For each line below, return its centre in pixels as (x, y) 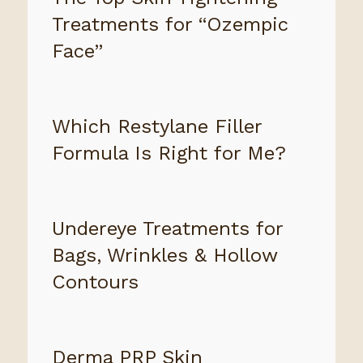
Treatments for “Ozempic (170, 25)
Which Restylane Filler (156, 127)
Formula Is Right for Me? (169, 154)
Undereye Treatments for (167, 229)
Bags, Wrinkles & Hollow (164, 256)
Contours (95, 282)
